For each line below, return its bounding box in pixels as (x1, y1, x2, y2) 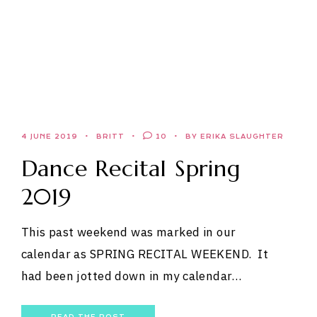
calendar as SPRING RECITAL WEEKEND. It (21, 246, 269, 262)
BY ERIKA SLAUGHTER (185, 132, 284, 140)
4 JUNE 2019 (21, 132, 78, 140)
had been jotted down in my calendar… (21, 267, 242, 284)
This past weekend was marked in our (21, 224, 236, 240)
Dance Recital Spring (21, 154, 241, 183)
